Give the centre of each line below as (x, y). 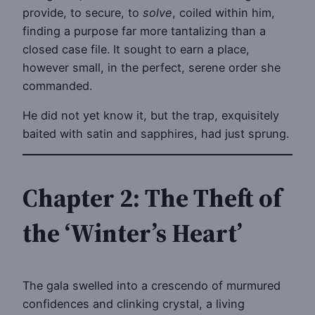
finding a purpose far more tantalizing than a (144, 31)
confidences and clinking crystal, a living (134, 304)
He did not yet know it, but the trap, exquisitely (151, 116)
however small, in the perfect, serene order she (152, 67)
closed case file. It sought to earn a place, (136, 49)
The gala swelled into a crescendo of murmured (152, 286)
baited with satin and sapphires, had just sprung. (156, 134)
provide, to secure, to (83, 12)
